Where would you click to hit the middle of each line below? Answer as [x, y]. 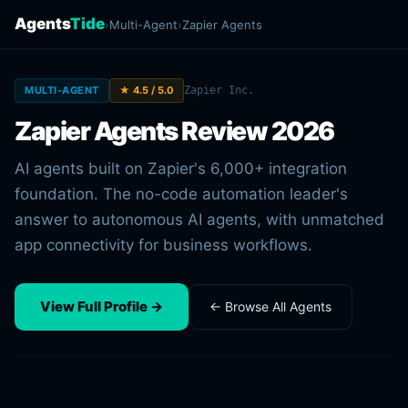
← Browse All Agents [270, 306]
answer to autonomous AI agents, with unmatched [199, 219]
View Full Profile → [102, 306]
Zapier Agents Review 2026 [174, 131]
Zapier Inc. [219, 90]
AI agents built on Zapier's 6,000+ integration [181, 168]
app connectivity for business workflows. [163, 245]
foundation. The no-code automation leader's [181, 194]
